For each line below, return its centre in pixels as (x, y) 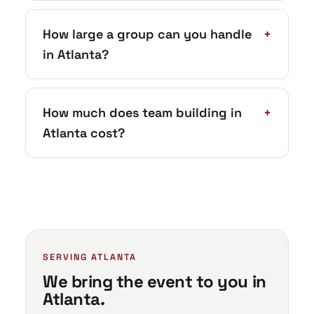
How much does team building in (142, 112)
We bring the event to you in (155, 281)
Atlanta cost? (84, 133)
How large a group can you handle (147, 34)
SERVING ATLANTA (90, 257)
